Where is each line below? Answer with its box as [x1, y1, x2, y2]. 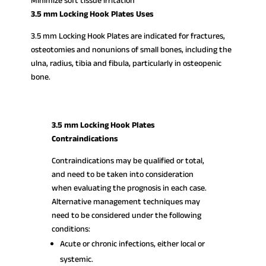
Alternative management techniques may [51, 195, 200, 208]
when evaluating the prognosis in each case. [51, 182, 207, 194]
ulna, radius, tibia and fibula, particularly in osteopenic [31, 57, 222, 69]
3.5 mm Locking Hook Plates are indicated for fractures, [31, 30, 226, 42]
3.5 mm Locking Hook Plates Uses [31, 8, 154, 20]
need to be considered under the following [51, 209, 201, 221]
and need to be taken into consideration [51, 168, 194, 180]
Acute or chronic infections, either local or [59, 237, 205, 250]
